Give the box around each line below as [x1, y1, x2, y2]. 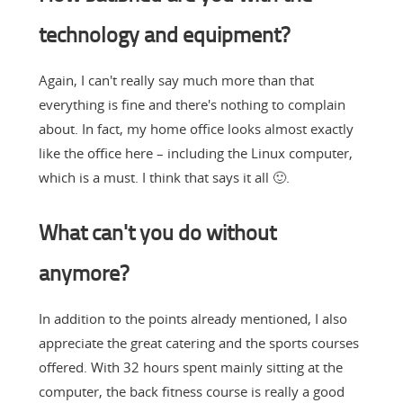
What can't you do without [38, 216, 276, 246]
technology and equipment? [38, 18, 291, 49]
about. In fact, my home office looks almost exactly [38, 119, 354, 138]
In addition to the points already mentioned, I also [38, 309, 347, 327]
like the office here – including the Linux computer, [38, 143, 353, 162]
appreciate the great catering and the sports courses [38, 333, 359, 352]
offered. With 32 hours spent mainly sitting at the [38, 357, 343, 376]
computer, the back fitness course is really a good [38, 381, 345, 400]
